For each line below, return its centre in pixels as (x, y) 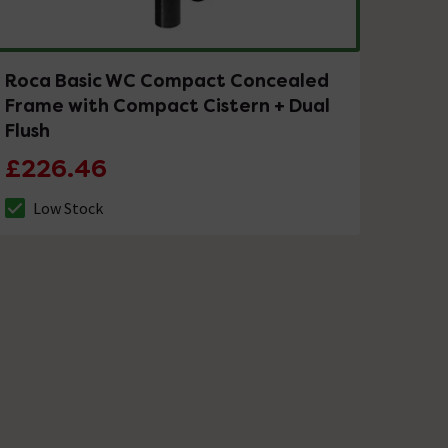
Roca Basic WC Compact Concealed (167, 81)
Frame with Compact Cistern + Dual (168, 106)
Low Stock (68, 208)
